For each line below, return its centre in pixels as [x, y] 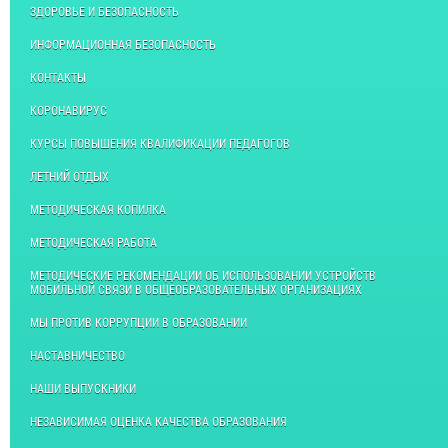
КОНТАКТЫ [58, 77]
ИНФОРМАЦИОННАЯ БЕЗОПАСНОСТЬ [123, 44]
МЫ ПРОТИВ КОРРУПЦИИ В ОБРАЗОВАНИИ [138, 322]
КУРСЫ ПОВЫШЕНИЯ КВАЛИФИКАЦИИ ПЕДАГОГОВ [160, 143]
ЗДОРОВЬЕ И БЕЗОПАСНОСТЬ [104, 11]
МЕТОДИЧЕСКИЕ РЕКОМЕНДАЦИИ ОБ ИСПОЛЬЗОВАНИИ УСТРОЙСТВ [203, 275]
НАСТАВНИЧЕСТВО [77, 355]
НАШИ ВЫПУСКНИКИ [83, 388]
